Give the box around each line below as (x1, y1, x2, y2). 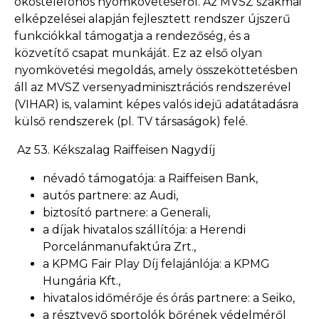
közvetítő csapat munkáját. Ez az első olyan (14, 46, 262, 60)
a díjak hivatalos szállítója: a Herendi (43, 223, 246, 236)
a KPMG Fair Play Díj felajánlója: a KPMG (43, 257, 270, 271)
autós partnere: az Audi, (43, 189, 181, 202)
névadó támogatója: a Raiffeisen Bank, (43, 172, 258, 185)
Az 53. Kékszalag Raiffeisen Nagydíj (14, 143, 215, 157)
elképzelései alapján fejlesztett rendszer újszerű (14, 12, 291, 26)
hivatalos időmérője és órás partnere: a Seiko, (43, 291, 298, 305)
